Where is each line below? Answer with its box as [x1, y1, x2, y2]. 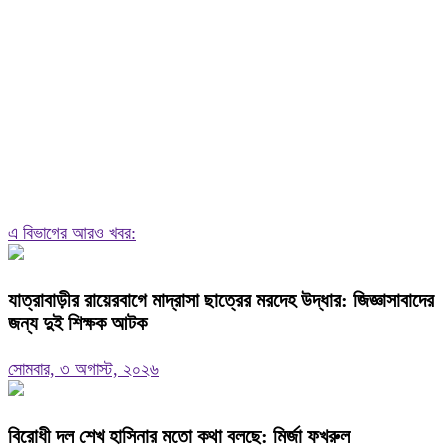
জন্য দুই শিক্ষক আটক [8, 312, 147, 335]
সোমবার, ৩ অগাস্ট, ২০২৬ [8, 358, 159, 379]
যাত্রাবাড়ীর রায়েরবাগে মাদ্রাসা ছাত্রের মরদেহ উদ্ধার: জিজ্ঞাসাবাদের [8, 289, 434, 312]
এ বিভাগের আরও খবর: [8, 223, 136, 244]
